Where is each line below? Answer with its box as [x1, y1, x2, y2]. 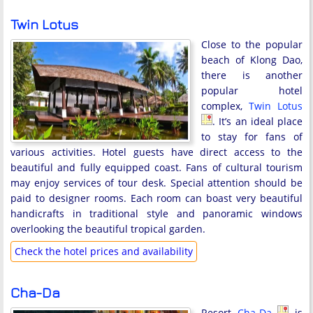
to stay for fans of [201, 130, 303, 143]
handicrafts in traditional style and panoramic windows [10, 207, 303, 220]
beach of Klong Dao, [201, 53, 303, 66]
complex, [201, 99, 249, 112]
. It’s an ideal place [212, 115, 303, 128]
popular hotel [201, 84, 303, 97]
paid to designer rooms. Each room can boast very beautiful [10, 191, 303, 205]
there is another [201, 68, 303, 82]
